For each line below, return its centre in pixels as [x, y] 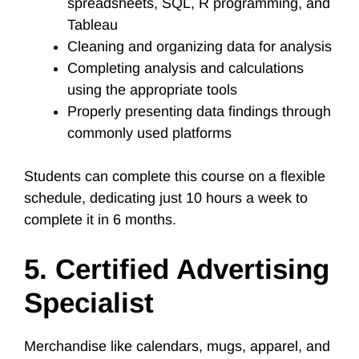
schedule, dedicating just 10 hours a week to [166, 198]
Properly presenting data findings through [199, 111]
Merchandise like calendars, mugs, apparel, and [177, 346]
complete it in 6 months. [102, 220]
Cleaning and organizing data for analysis [200, 46]
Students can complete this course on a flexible [175, 176]
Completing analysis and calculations [186, 68]
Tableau [93, 25]
